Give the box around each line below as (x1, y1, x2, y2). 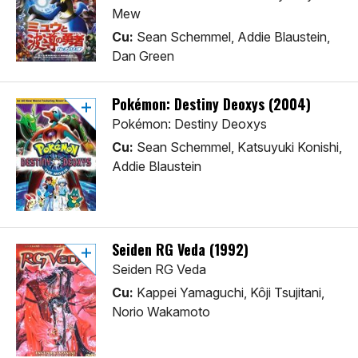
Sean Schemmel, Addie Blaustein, (133, 29, 330, 46)
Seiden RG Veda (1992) (112, 239, 249, 261)
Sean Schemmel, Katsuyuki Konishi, (133, 139, 342, 156)
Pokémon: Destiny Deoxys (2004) (112, 93, 311, 115)
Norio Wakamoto (112, 304, 210, 320)
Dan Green (112, 48, 174, 65)
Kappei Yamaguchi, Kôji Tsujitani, (133, 284, 324, 301)
